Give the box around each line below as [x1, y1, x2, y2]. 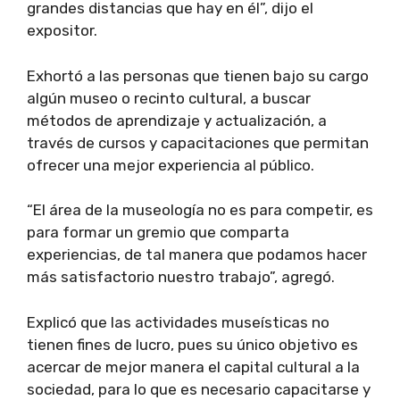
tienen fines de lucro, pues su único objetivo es [27, 335, 358, 354]
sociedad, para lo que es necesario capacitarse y [27, 379, 371, 398]
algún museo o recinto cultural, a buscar [27, 88, 311, 107]
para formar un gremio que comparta [27, 223, 289, 242]
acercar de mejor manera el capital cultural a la [27, 357, 360, 376]
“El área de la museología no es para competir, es [27, 201, 373, 220]
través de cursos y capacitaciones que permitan [27, 133, 369, 152]
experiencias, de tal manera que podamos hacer [27, 246, 367, 264]
